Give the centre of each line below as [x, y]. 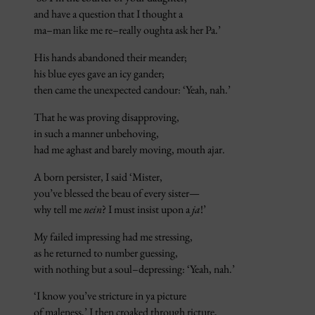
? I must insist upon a [147, 209]
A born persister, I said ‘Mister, [98, 176]
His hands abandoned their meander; [110, 57]
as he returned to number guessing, [106, 252]
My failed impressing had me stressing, [113, 236]
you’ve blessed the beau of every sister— [117, 193]
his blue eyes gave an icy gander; [99, 73]
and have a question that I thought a [108, 13]
